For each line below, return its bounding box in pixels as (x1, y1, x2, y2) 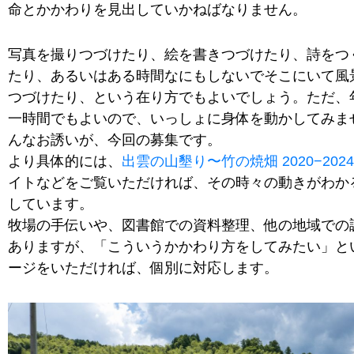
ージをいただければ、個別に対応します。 (8, 259, 278, 276)
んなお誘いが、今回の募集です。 (8, 131, 221, 148)
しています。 (8, 195, 93, 212)
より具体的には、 (8, 153, 122, 169)
